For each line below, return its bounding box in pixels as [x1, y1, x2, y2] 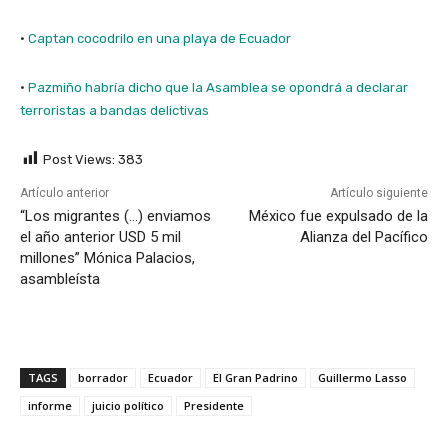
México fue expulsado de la [248, 206, 428, 225]
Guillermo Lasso [318, 369, 407, 385]
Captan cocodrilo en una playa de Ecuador [28, 30, 294, 46]
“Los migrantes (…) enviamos [20, 206, 211, 225]
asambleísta [20, 269, 100, 288]
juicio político [92, 397, 164, 413]
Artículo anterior [20, 185, 109, 200]
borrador [78, 369, 128, 385]
